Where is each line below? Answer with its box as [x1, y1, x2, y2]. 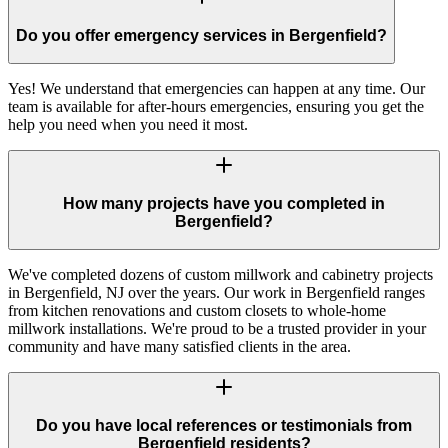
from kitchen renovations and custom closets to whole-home [8, 301, 386, 319]
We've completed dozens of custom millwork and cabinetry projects [8, 265, 433, 283]
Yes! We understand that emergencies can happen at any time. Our [8, 79, 425, 97]
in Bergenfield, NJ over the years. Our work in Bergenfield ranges [8, 283, 425, 301]
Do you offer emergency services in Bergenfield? [16, 26, 387, 44]
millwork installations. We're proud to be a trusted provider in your [8, 319, 426, 337]
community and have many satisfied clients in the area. [8, 337, 351, 355]
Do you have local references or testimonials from [36, 417, 412, 435]
